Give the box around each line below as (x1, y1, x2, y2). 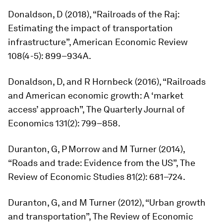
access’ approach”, (8, 104, 86, 115)
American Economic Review (71, 37, 188, 48)
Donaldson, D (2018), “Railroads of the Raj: (8, 9, 179, 20)
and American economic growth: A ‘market (8, 90, 183, 101)
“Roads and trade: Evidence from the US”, (8, 158, 178, 168)
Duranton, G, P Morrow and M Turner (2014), (8, 144, 185, 155)
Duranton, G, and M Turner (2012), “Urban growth (8, 197, 206, 208)
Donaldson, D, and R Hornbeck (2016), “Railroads (8, 76, 206, 87)
